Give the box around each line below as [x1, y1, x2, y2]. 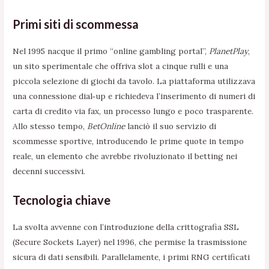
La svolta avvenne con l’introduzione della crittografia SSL [13, 221, 240, 232]
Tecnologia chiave [13, 192, 111, 207]
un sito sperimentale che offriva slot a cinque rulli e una [13, 60, 229, 71]
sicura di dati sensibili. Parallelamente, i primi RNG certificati [13, 251, 250, 262]
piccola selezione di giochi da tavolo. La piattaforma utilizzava [13, 75, 256, 86]
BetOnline [87, 120, 125, 131]
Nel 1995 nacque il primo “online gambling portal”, [13, 45, 210, 56]
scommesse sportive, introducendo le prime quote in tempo [13, 135, 244, 147]
